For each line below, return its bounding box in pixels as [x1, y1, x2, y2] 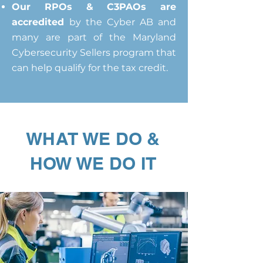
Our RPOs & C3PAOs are [12, 1, 176, 12]
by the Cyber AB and [69, 16, 176, 28]
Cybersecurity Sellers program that [12, 47, 176, 58]
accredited [12, 16, 69, 28]
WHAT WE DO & [26, 128, 160, 149]
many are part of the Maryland [12, 32, 176, 43]
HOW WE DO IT [29, 153, 157, 174]
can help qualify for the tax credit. [12, 62, 168, 73]
